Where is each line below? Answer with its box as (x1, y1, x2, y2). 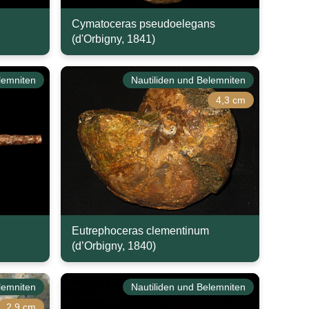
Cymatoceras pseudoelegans (72, 18, 215, 30)
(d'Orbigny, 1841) (72, 33, 155, 45)
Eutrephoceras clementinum (72, 225, 209, 237)
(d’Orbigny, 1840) (72, 240, 156, 252)
